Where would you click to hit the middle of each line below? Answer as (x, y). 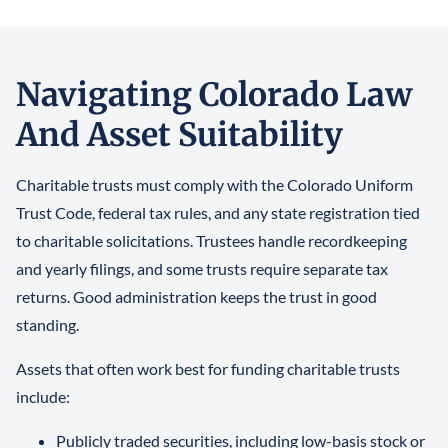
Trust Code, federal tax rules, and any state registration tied (218, 213)
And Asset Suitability (179, 135)
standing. (47, 325)
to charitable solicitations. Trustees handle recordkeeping (211, 241)
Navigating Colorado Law (214, 95)
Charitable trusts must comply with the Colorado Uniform (214, 185)
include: (43, 397)
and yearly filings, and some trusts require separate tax (202, 269)
